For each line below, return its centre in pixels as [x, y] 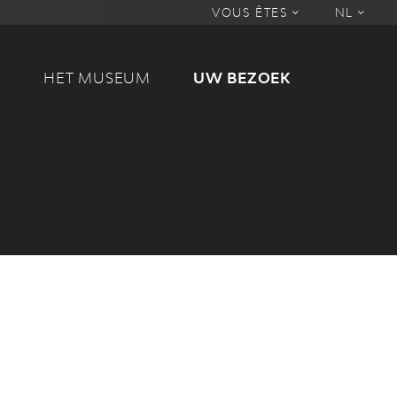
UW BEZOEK [241, 78]
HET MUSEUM [97, 78]
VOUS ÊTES [252, 12]
